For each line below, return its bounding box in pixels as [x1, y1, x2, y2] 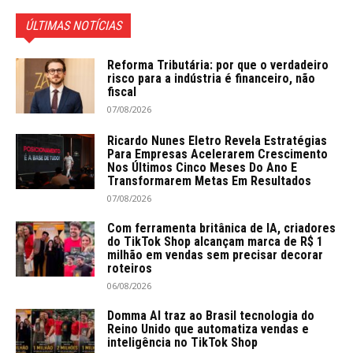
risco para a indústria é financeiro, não [107, 70, 315, 86]
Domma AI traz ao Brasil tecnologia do [107, 307, 314, 323]
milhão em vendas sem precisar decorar [107, 247, 323, 262]
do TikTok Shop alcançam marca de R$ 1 [107, 233, 323, 249]
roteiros [107, 260, 152, 276]
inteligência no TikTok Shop [107, 334, 258, 350]
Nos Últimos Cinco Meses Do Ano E [107, 159, 297, 175]
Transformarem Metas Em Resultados [107, 173, 311, 188]
